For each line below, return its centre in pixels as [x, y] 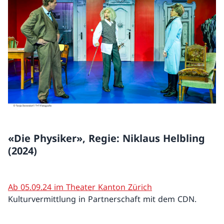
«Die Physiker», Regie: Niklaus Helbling [106, 138]
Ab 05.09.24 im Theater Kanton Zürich [80, 187]
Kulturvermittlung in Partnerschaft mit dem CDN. [102, 199]
